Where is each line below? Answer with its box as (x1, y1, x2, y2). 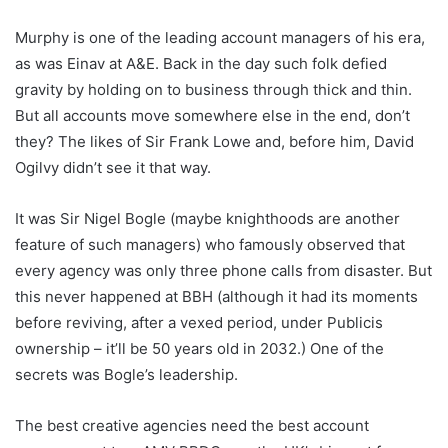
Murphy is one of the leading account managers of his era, (15, 28, 425, 48)
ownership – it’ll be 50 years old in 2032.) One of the (15, 339, 384, 359)
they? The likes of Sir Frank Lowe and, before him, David (15, 132, 414, 152)
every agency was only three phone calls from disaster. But (15, 261, 432, 281)
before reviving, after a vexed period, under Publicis (15, 313, 383, 333)
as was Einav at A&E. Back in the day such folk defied (15, 54, 387, 74)
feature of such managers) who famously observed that (15, 235, 405, 255)
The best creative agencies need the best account (15, 416, 369, 436)
